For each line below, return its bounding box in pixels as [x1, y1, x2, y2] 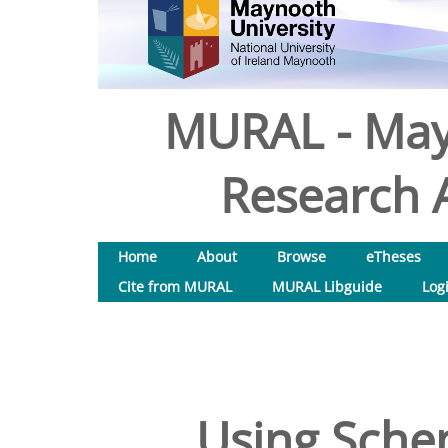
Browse [277, 247, 326, 266]
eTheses [366, 247, 421, 266]
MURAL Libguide [272, 277, 382, 296]
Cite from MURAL [118, 277, 232, 296]
